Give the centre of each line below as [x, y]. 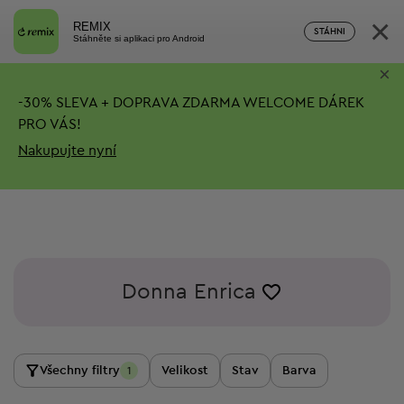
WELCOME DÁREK [302, 102]
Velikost [185, 371]
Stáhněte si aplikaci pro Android [139, 38]
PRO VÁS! [50, 124]
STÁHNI [330, 32]
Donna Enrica [189, 292]
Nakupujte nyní [67, 150]
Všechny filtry [80, 371]
